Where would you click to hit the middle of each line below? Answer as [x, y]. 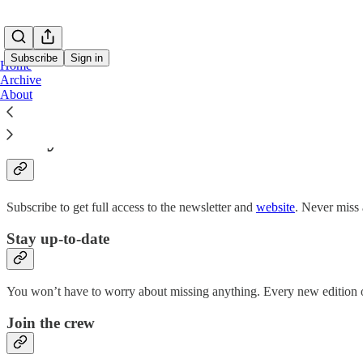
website [275, 207]
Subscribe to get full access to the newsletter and [131, 207]
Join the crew [51, 323]
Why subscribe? [95, 137]
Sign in [87, 58]
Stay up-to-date [58, 238]
